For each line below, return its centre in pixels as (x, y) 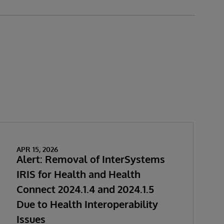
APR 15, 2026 (37, 149)
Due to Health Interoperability (87, 204)
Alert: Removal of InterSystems (90, 159)
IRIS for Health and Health (78, 174)
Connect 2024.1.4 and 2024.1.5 (85, 189)
